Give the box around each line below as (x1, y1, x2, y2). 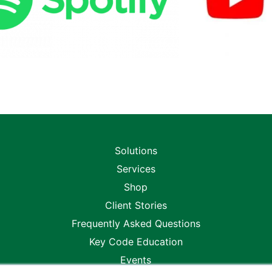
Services (116, 162, 155, 175)
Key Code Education (89, 235, 183, 248)
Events (120, 253, 152, 266)
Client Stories (104, 199, 167, 211)
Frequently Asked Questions (71, 217, 200, 229)
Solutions (114, 144, 157, 157)
